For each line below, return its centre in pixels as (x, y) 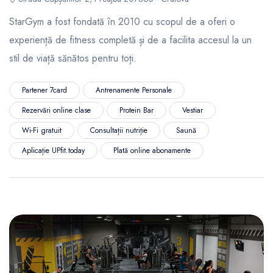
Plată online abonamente (152, 150)
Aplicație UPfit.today (53, 150)
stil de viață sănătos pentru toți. (73, 58)
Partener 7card (44, 90)
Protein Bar (136, 110)
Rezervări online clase (56, 110)
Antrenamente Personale (134, 90)
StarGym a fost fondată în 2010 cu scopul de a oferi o (122, 22)
